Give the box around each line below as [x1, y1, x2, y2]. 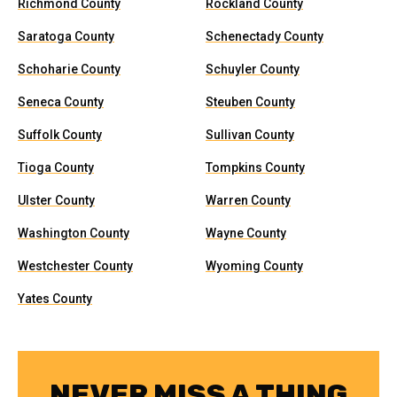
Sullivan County [206, 128, 294, 142]
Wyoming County [206, 259, 303, 273]
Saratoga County [18, 29, 114, 43]
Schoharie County [18, 62, 121, 76]
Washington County [18, 226, 129, 240]
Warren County [206, 193, 291, 207]
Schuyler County [206, 62, 300, 76]
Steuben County [206, 95, 295, 109]
